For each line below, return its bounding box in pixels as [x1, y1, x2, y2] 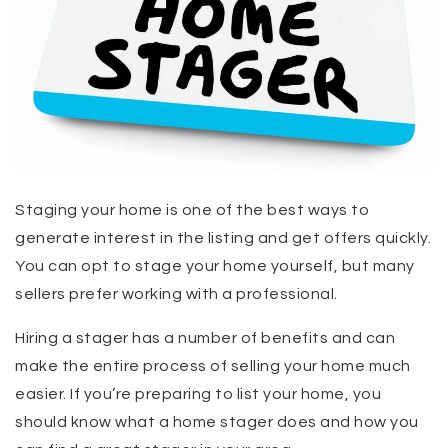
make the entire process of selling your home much [15, 358, 411, 375]
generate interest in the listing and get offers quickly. [15, 230, 431, 247]
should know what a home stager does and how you [15, 414, 419, 431]
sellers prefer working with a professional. [15, 286, 338, 303]
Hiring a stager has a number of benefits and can [15, 330, 395, 347]
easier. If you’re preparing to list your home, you [15, 386, 381, 403]
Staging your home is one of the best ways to [15, 202, 369, 219]
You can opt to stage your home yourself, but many [15, 258, 415, 275]
